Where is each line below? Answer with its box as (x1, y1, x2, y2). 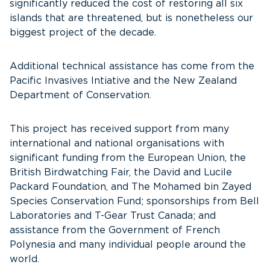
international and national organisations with (10, 139, 224, 148)
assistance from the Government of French (10, 225, 220, 235)
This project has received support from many (10, 124, 229, 134)
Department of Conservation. (10, 90, 151, 100)
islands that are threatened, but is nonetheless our (10, 13, 253, 23)
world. (10, 254, 39, 264)
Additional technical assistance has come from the (10, 61, 254, 71)
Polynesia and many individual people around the (10, 240, 246, 250)
